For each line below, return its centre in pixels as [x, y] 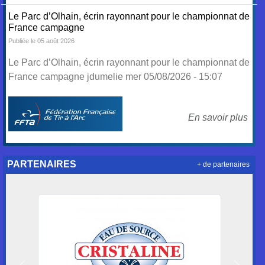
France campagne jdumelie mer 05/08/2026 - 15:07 [116, 77]
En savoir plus [218, 117]
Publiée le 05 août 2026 [42, 41]
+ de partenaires [223, 164]
